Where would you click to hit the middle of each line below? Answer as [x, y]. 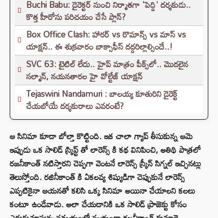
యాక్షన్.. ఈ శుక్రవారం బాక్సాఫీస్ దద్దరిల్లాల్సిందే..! [100, 47]
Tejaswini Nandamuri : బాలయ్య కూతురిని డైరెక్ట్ [102, 94]
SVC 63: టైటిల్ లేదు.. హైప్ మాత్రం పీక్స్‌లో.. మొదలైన [107, 64]
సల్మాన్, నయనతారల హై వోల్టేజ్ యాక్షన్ [84, 76]
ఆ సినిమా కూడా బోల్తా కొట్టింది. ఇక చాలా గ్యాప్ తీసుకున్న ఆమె [101, 136]
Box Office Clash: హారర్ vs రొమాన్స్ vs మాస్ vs [106, 35]
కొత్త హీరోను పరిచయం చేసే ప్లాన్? [76, 17]
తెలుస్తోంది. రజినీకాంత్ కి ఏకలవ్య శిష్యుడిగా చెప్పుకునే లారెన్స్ [97, 177]
